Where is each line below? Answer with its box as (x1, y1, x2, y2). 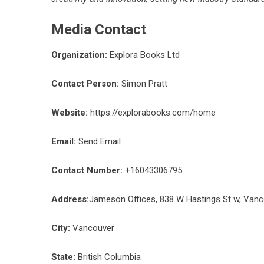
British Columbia (75, 252, 141, 262)
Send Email (78, 136, 121, 147)
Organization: (51, 49, 107, 60)
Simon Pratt (119, 78, 167, 89)
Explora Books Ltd (107, 49, 180, 60)
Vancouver (70, 223, 114, 233)
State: (51, 252, 75, 262)
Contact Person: (51, 78, 119, 89)
